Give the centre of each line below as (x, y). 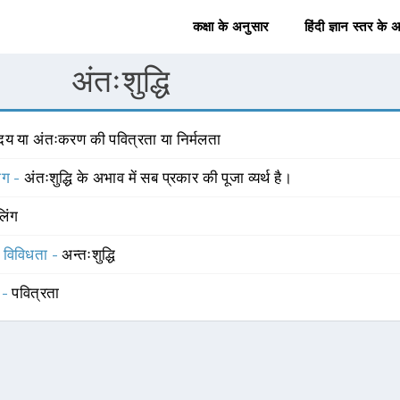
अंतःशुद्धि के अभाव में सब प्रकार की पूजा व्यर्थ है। (158, 178)
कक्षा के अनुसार (231, 27)
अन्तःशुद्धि (89, 254)
